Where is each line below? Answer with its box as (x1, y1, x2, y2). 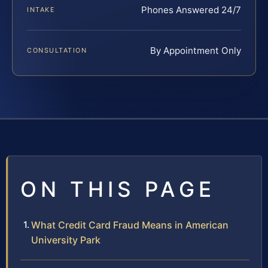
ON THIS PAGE (20, 176, 215, 202)
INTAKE (27, 5, 56, 14)
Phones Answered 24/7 (141, 4, 241, 16)
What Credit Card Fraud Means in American (31, 219, 229, 232)
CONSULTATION (27, 46, 87, 55)
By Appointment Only (150, 45, 241, 57)
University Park (31, 234, 100, 246)
